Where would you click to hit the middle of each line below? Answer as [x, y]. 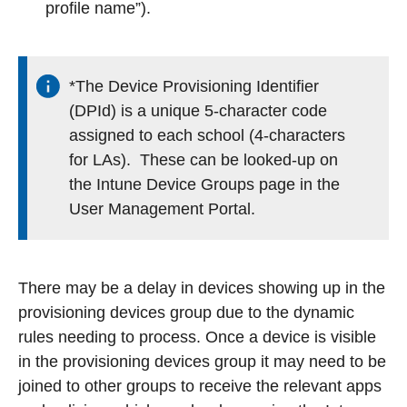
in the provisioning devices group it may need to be [202, 361]
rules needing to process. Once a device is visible [197, 337]
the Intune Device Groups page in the [204, 184]
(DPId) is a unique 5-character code [198, 110]
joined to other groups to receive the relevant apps [200, 386]
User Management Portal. [162, 208]
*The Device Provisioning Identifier [194, 86]
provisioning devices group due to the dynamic [186, 312]
